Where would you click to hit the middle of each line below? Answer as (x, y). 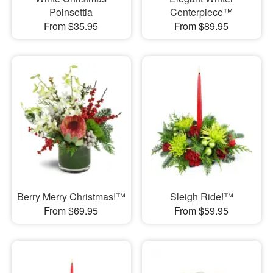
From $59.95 (202, 211)
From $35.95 (71, 26)
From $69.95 (71, 211)
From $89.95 (202, 26)
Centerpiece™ (202, 12)
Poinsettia (71, 12)
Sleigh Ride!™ (201, 197)
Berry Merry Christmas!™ (71, 197)
